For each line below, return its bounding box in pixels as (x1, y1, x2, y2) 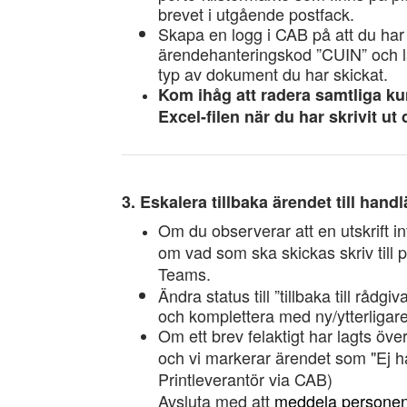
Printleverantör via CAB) (158, 367, 333, 391)
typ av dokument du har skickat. (158, 62, 389, 85)
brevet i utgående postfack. (158, 2, 355, 25)
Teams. (158, 262, 212, 285)
